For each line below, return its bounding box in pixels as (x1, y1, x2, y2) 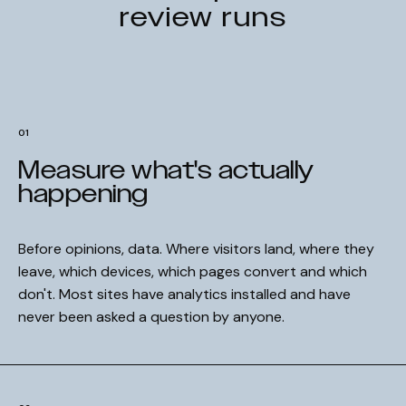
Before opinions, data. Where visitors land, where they (18, 239, 374, 259)
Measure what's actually (18, 155, 314, 185)
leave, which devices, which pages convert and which (18, 262, 367, 282)
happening (18, 179, 149, 208)
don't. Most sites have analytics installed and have (18, 285, 351, 304)
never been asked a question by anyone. (18, 307, 285, 327)
